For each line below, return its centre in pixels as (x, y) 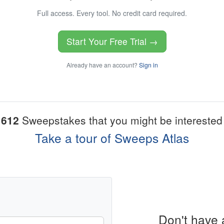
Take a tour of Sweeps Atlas (112, 138)
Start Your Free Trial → (112, 41)
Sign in (148, 65)
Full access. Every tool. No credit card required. (112, 13)
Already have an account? (102, 65)
